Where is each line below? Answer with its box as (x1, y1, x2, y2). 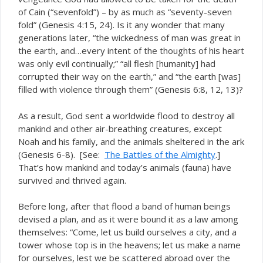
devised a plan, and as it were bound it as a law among (18, 213, 238, 225)
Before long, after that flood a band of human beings (18, 200, 231, 212)
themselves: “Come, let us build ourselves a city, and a (18, 226, 237, 238)
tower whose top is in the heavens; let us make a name (18, 239, 241, 251)
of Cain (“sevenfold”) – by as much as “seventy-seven (18, 6, 232, 18)
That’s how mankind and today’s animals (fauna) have (18, 161, 231, 173)
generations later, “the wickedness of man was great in (18, 32, 241, 43)
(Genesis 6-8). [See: (18, 148, 104, 160)
